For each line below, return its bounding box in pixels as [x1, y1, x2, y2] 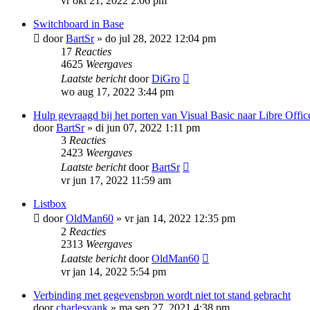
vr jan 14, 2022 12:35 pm [125, 212, 235, 224]
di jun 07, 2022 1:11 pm [95, 122, 200, 134]
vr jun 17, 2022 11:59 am [61, 174, 171, 186]
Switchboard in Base [33, 18, 124, 30]
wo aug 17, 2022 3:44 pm [61, 86, 174, 98]
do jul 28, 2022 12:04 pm [105, 33, 216, 44]
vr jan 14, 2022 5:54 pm [61, 266, 166, 277]
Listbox [33, 198, 66, 210]
